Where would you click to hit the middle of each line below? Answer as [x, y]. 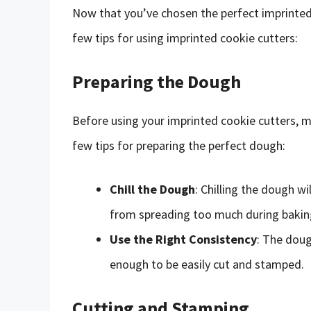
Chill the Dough [152, 189]
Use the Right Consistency [183, 239]
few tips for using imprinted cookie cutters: [185, 37]
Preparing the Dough [157, 81]
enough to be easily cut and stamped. [207, 264]
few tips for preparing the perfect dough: [179, 145]
